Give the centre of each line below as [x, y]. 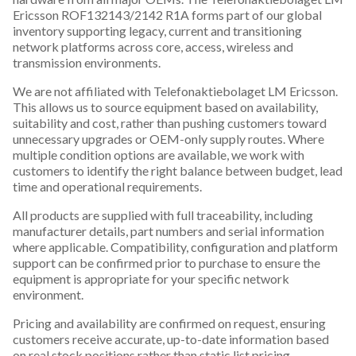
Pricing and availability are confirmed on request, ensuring [169, 323]
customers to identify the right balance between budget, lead [178, 170]
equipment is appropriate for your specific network [151, 278]
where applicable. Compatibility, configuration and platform [175, 246]
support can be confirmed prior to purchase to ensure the [166, 262]
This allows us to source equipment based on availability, [165, 106]
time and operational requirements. [107, 186]
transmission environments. [87, 62]
